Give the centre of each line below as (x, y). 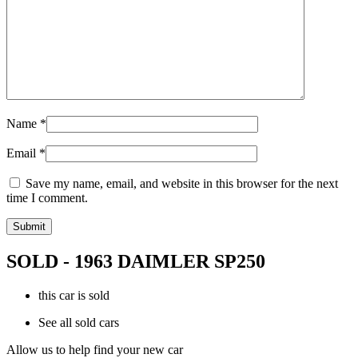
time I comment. (47, 198)
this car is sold (74, 295)
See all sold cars (79, 322)
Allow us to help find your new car (95, 349)
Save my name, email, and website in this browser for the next (182, 184)
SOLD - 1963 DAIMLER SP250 (136, 261)
